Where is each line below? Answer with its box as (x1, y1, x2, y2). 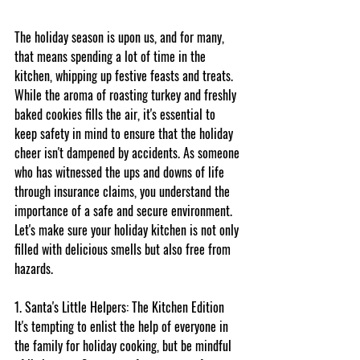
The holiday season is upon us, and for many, (14, 27, 227, 47)
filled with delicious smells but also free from (14, 239, 234, 259)
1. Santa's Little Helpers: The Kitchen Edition (14, 297, 224, 317)
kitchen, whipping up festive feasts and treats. (14, 65, 236, 85)
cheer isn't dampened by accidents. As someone (14, 142, 243, 162)
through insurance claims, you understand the (14, 181, 233, 201)
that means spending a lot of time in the (14, 46, 209, 66)
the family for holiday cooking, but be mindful (14, 335, 235, 355)
